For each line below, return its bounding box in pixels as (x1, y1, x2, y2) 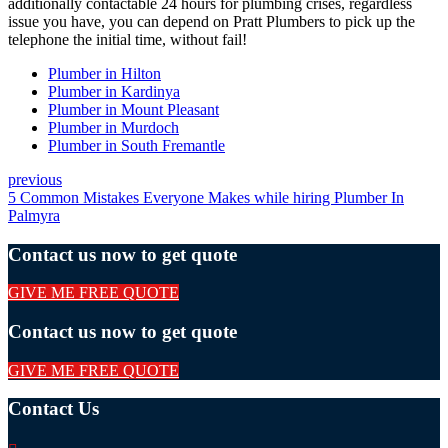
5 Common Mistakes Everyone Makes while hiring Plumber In (8, 188, 404, 206)
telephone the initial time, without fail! (8, 30, 247, 48)
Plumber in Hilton (48, 64, 161, 82)
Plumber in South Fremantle (48, 136, 225, 154)
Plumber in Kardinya (48, 82, 180, 100)
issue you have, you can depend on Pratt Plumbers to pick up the (8, 12, 415, 30)
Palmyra (8, 206, 60, 224)
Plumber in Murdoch (48, 118, 179, 136)
